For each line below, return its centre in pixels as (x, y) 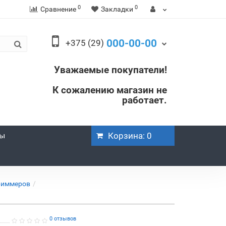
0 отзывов (63, 218)
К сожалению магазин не (110, 90)
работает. (145, 100)
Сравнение (58, 9)
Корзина (125, 136)
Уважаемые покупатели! (110, 70)
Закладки (117, 9)
